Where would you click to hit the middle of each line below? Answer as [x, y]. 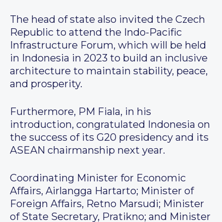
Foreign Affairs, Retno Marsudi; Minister [107, 204]
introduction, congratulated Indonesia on [110, 125]
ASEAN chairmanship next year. [87, 150]
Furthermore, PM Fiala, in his [81, 112]
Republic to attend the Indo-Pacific [96, 32]
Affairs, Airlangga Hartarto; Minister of [102, 191]
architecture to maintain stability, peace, [109, 71]
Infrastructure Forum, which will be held [108, 45]
